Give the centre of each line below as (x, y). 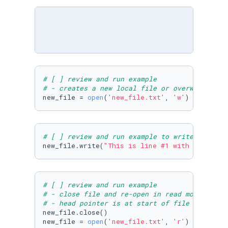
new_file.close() (75, 212)
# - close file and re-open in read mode (124, 194)
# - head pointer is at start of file (116, 203)
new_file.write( (73, 146)
